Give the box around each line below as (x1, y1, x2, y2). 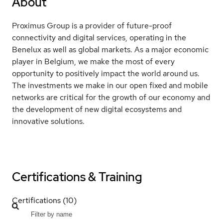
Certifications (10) (12, 195, 77, 206)
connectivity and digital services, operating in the (12, 32, 186, 43)
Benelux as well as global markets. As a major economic (12, 44, 209, 55)
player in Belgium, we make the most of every (12, 56, 175, 67)
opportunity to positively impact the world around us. (12, 68, 200, 79)
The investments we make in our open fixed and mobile (12, 80, 208, 91)
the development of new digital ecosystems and (12, 104, 182, 115)
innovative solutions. (12, 116, 85, 127)
